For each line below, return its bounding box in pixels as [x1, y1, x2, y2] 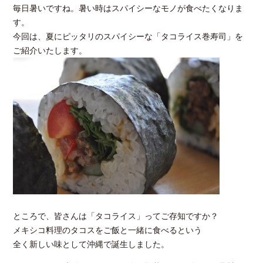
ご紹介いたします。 [13, 46, 87, 56]
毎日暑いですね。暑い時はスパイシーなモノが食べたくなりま [13, 4, 244, 14]
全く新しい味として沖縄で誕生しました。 [13, 239, 170, 249]
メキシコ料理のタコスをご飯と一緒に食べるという [13, 225, 203, 235]
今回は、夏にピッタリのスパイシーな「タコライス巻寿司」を [13, 32, 244, 42]
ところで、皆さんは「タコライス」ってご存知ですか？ [13, 211, 219, 221]
